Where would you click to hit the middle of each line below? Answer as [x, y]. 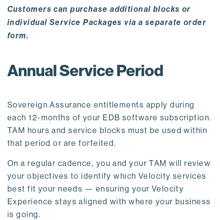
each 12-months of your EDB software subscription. [110, 118]
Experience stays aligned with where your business [109, 202]
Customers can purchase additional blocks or [99, 9]
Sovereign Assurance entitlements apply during [101, 105]
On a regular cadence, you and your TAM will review [109, 164]
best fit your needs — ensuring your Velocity [96, 189]
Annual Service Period [85, 71]
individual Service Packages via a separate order [107, 23]
